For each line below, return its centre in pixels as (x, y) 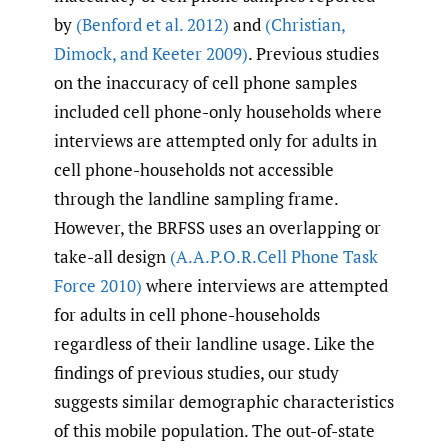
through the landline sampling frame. (196, 198)
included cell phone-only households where (218, 111)
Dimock (83, 53)
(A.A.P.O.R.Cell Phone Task (274, 256)
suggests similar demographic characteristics (224, 401)
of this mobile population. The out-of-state (214, 430)
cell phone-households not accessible (194, 169)
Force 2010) (98, 285)
